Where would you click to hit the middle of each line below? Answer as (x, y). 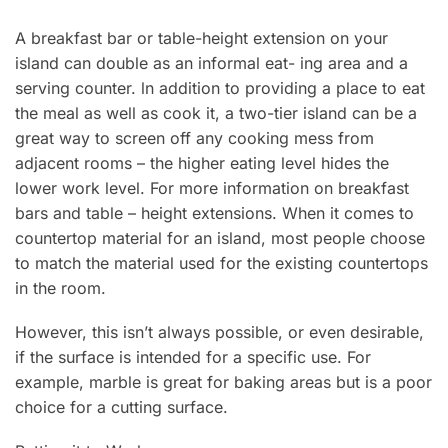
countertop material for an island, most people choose (220, 237)
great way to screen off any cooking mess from (194, 137)
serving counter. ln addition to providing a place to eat (220, 87)
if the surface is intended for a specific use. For (193, 357)
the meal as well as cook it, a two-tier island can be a (216, 112)
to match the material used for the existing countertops (221, 262)
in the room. (60, 287)
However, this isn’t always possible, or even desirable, (219, 332)
